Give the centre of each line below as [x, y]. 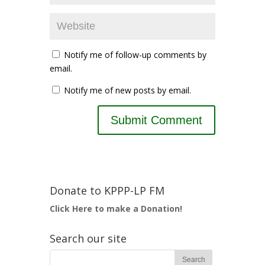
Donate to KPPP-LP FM [107, 190]
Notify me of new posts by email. [127, 90]
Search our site [88, 238]
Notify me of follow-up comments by [135, 55]
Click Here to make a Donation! [116, 209]
